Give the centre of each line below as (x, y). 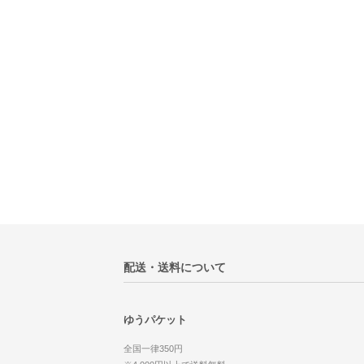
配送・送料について (175, 267)
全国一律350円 (153, 348)
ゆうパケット (155, 320)
